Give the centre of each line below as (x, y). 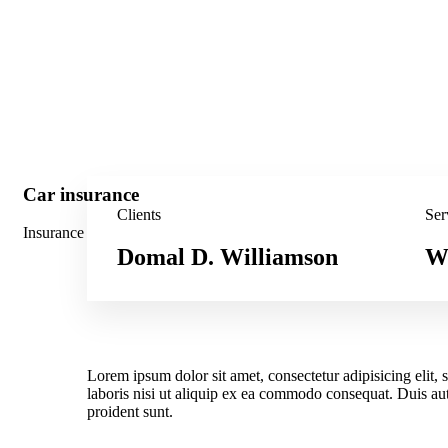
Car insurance (81, 194)
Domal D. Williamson (227, 257)
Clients (139, 215)
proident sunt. (130, 412)
